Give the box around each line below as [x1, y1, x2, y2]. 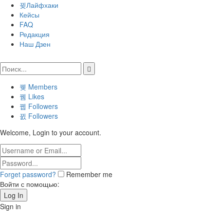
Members [26, 82, 57, 92]
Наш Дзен [19, 39, 51, 49]
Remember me [66, 169, 112, 180]
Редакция [19, 29, 50, 39]
